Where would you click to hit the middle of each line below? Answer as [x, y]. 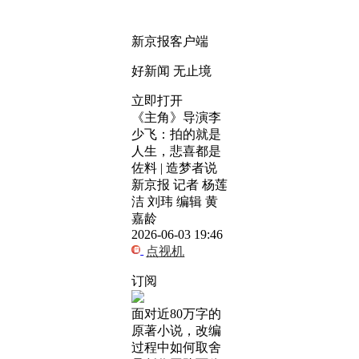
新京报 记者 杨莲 [179, 185]
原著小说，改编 [176, 331]
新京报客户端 [170, 41]
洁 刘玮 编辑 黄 [175, 202]
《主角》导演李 [176, 117]
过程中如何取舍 [176, 347]
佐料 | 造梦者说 [174, 168]
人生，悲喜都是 [176, 151]
